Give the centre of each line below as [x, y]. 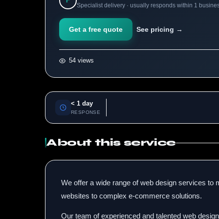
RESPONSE [86, 112]
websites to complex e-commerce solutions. [131, 196]
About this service [111, 142]
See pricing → [160, 29]
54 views [80, 60]
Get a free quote [96, 29]
